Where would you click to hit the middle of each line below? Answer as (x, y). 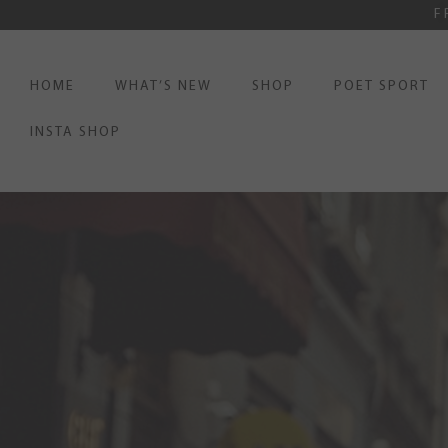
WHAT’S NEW (163, 87)
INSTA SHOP (75, 133)
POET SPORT (381, 87)
